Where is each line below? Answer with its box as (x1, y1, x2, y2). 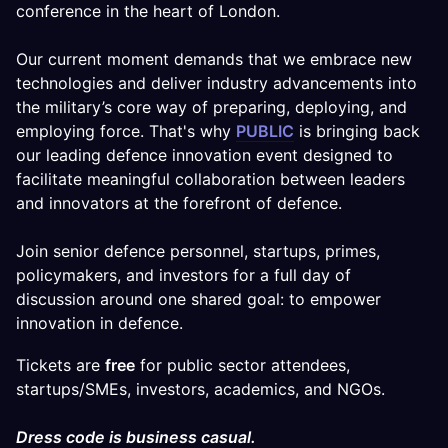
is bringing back (294, 121, 420, 141)
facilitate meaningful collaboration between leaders (16, 169, 405, 189)
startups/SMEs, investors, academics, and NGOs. (16, 379, 385, 399)
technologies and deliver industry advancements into (16, 73, 417, 93)
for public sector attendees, (135, 355, 350, 375)
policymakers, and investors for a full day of (16, 265, 351, 285)
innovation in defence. (16, 313, 183, 333)
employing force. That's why (16, 121, 236, 141)
